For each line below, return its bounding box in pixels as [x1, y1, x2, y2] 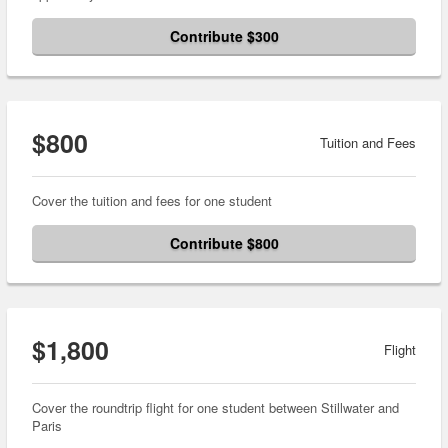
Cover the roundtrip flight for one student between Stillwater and [32, 398, 399, 418]
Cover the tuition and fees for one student [32, 191, 272, 211]
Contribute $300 [169, 26, 279, 47]
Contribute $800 [169, 233, 279, 254]
